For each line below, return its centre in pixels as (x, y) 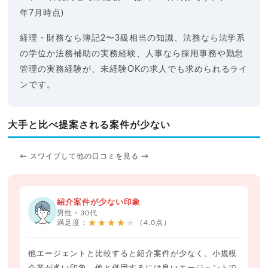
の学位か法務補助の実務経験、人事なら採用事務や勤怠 (132, 54)
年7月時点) (42, 13)
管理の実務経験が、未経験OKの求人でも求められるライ (134, 69)
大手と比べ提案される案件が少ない (89, 125)
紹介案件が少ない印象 (99, 202)
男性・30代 (77, 213)
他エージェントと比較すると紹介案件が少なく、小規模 (133, 254)
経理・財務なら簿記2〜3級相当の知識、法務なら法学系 (133, 38)
